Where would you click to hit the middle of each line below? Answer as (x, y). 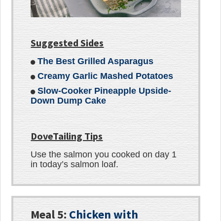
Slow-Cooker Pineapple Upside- (105, 91)
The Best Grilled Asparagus (96, 61)
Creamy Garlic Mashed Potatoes (106, 76)
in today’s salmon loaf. (75, 164)
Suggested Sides (67, 43)
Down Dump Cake (69, 101)
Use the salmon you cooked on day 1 (104, 154)
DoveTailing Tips (67, 136)
